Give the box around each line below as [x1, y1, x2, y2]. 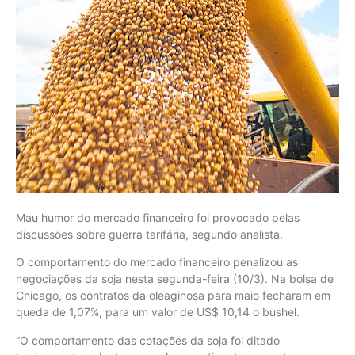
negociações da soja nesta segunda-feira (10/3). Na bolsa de [16, 272, 334, 286]
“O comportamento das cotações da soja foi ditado [16, 333, 280, 347]
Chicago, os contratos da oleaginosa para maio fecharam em [16, 288, 330, 303]
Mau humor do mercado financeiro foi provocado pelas [16, 211, 300, 225]
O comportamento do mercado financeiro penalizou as [16, 255, 298, 269]
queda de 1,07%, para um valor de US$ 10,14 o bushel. [16, 305, 300, 319]
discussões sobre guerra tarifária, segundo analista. [16, 227, 283, 242]
